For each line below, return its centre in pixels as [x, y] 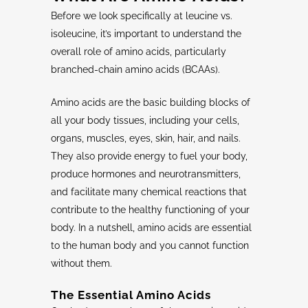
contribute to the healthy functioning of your [150, 210]
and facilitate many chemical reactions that [149, 192]
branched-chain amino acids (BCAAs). [135, 70]
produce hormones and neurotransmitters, [146, 174]
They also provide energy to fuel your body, [149, 156]
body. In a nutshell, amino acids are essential [151, 228]
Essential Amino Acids [144, 295]
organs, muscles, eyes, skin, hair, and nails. [146, 139]
